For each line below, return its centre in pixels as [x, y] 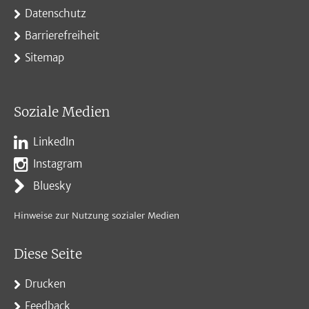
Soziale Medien [62, 112]
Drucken [45, 283]
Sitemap [44, 58]
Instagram [58, 164]
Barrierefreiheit [62, 36]
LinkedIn [54, 142]
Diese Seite [48, 253]
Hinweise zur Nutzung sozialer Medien [97, 215]
